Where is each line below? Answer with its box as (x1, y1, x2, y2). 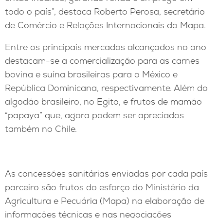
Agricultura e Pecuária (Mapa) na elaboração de (5, 195, 204, 206)
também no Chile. (5, 123, 77, 135)
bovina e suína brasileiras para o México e (5, 69, 178, 80)
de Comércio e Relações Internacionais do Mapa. (5, 19, 206, 31)
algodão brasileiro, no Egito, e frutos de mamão (5, 96, 202, 108)
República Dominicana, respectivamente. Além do (5, 82, 208, 94)
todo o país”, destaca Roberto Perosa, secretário (5, 5, 205, 17)
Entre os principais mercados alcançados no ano (5, 41, 206, 53)
